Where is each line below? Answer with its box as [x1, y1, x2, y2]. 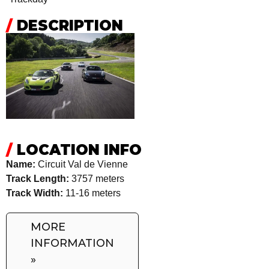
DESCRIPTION [13, 17, 123, 35]
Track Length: [6, 173, 69, 184]
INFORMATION [31, 236, 114, 250]
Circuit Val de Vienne [35, 159, 128, 169]
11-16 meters [63, 187, 121, 198]
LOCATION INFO [13, 141, 142, 159]
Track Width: [6, 187, 63, 198]
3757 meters [69, 173, 124, 184]
